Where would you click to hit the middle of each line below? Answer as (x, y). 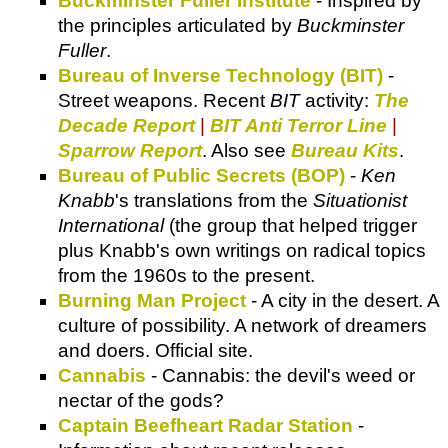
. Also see (246, 150)
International (111, 225)
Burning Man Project (152, 300)
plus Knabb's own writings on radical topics (242, 250)
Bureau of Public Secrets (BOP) (201, 175)
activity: (337, 100)
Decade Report (126, 125)
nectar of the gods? (141, 400)
